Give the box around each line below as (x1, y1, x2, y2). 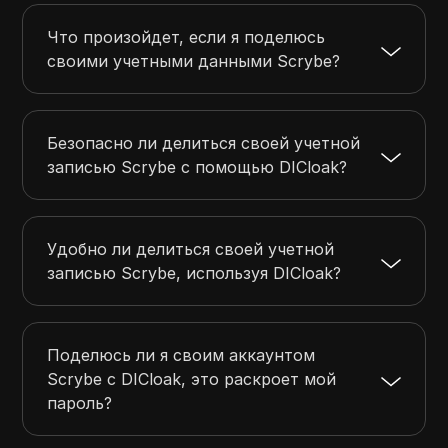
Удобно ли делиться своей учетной (47, 238, 335, 259)
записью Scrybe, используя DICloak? (47, 262, 342, 283)
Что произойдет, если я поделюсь (47, 26, 326, 47)
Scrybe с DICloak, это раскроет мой (47, 368, 337, 389)
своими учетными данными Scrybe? (47, 50, 341, 71)
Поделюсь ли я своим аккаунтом (47, 344, 316, 365)
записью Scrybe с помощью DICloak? (47, 156, 348, 177)
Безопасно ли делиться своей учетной (47, 132, 361, 153)
